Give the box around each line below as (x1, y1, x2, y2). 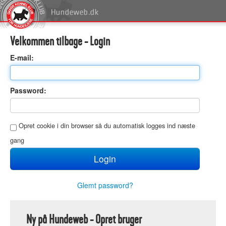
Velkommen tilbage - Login (10, 34, 110, 49)
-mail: (15, 52, 34, 63)
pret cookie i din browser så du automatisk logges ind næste (24, 121, 195, 131)
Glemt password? (77, 180, 133, 190)
